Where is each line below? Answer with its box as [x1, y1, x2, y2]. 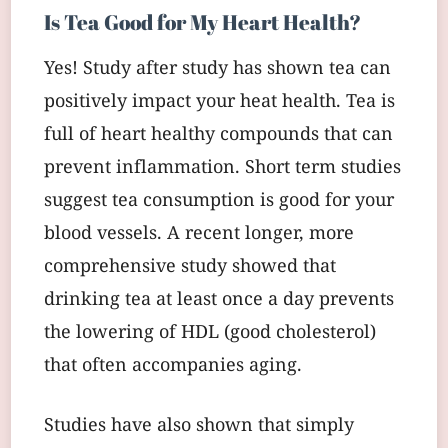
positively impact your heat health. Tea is [44, 88, 395, 118]
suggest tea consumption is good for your [44, 187, 394, 217]
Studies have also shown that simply [44, 412, 354, 442]
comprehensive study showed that [44, 253, 336, 283]
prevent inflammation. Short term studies [44, 154, 401, 184]
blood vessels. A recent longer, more [44, 220, 354, 250]
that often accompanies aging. [44, 352, 302, 382]
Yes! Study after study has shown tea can [44, 55, 391, 85]
